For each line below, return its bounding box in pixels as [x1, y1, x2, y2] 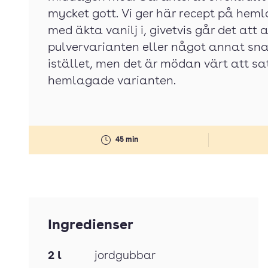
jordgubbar [95, 251, 156, 262]
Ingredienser [48, 219, 133, 233]
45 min [115, 136, 138, 144]
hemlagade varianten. [48, 75, 176, 87]
